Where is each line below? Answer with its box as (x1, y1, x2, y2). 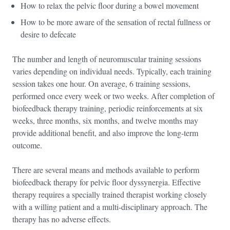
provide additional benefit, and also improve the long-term (12, 127, 198, 138)
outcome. (12, 140, 42, 150)
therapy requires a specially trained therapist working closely (12, 189, 207, 200)
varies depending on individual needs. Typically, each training (12, 66, 212, 76)
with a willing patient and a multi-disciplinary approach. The (12, 201, 207, 212)
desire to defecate (21, 29, 76, 40)
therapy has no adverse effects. (12, 214, 111, 224)
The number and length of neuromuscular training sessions (12, 53, 201, 64)
